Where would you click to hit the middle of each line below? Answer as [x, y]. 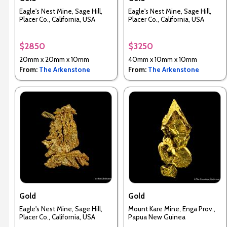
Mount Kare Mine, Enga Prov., [172, 209]
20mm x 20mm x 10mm [54, 60]
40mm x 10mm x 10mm [162, 60]
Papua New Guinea [157, 217]
